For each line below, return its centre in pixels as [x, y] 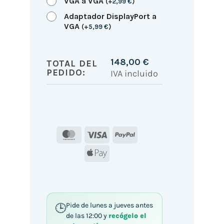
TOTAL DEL [72, 63]
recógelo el [127, 216]
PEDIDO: [66, 72]
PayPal [146, 134]
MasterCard [100, 134]
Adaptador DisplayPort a [110, 16]
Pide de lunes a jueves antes [109, 205]
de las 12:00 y [87, 216]
